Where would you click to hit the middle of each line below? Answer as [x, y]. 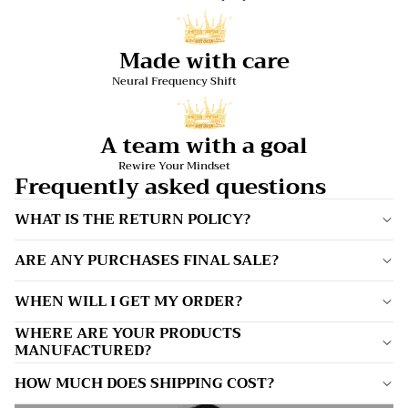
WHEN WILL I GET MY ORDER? [128, 301]
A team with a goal [204, 146]
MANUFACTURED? [83, 351]
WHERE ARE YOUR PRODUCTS [128, 334]
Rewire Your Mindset [174, 166]
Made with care [204, 61]
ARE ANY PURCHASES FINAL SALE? [147, 260]
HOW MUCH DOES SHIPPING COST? [144, 383]
